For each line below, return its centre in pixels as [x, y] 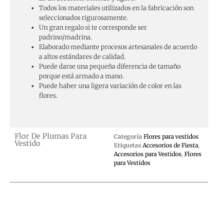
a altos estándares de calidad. [82, 57]
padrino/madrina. [65, 37]
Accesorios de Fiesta [170, 145]
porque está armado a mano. [81, 76]
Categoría [128, 136]
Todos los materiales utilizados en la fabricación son [116, 8]
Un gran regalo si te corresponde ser [93, 28]
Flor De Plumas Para [51, 136]
